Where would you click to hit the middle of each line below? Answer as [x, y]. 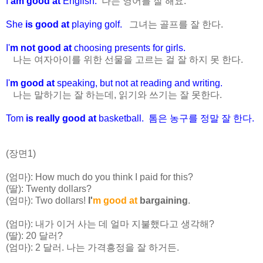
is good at [47, 24]
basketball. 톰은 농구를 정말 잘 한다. [176, 118]
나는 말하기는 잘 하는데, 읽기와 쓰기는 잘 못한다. [114, 95]
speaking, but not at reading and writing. [140, 83]
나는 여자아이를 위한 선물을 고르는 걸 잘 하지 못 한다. [124, 59]
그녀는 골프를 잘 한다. [175, 24]
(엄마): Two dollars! [47, 200]
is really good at [62, 118]
